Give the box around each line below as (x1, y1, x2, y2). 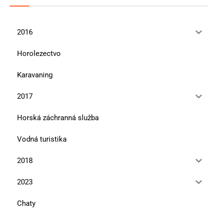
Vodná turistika (17, 134, 67, 144)
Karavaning (17, 70, 53, 79)
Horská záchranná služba (17, 113, 99, 122)
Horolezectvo (17, 49, 61, 58)
